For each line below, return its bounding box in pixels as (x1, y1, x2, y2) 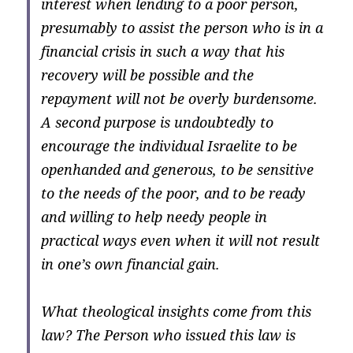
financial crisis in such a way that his (41, 42, 285, 61)
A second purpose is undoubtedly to (41, 113, 274, 132)
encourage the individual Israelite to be (41, 136, 298, 156)
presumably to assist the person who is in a (41, 18, 324, 38)
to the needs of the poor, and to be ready (41, 184, 307, 203)
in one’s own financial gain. (41, 255, 221, 274)
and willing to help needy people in (41, 207, 268, 227)
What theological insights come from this (41, 302, 312, 321)
